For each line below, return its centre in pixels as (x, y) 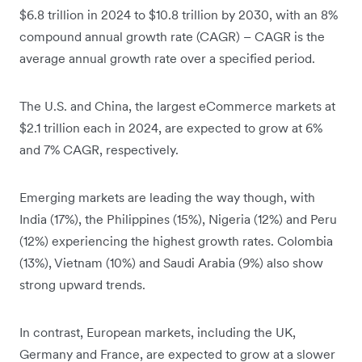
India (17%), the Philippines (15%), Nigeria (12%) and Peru (178, 219)
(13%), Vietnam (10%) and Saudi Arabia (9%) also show (171, 263)
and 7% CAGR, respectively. (99, 150)
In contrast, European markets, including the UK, (158, 333)
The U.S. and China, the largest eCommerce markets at (177, 106)
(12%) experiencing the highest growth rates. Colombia (176, 241)
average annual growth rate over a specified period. (167, 59)
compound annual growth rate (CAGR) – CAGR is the (172, 37)
